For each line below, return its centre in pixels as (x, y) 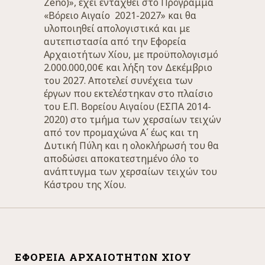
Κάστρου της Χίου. (85, 185)
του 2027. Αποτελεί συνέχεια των (118, 80)
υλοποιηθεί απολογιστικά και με (117, 28)
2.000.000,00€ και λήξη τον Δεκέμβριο (128, 67)
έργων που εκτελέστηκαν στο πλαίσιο (128, 93)
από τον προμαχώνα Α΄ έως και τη (121, 132)
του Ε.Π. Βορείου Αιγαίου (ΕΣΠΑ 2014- (127, 106)
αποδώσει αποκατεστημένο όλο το (121, 159)
